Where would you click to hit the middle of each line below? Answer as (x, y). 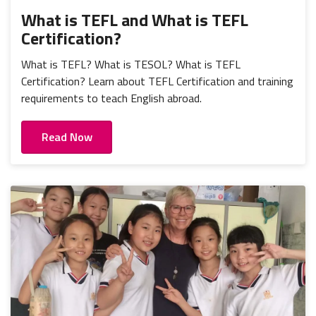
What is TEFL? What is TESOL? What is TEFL (131, 65)
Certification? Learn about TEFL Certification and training (157, 81)
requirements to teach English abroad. (111, 98)
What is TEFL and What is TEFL (135, 20)
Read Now (67, 137)
